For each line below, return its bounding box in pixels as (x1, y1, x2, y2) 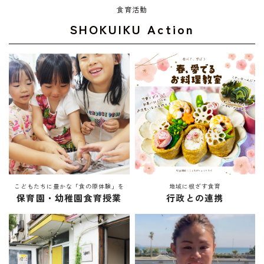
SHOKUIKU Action (70, 19, 194, 38)
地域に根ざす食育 (169, 181, 221, 190)
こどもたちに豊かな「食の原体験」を (14, 181, 124, 190)
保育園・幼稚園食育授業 (16, 191, 122, 204)
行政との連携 (166, 191, 224, 204)
